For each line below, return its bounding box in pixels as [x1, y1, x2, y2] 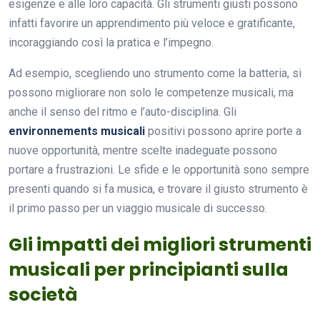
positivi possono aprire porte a [145, 124, 301, 138]
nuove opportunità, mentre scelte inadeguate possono [9, 143, 277, 157]
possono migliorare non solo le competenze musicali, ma [9, 85, 294, 99]
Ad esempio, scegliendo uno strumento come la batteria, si [9, 66, 301, 80]
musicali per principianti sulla [9, 256, 289, 282]
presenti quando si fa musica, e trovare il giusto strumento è [9, 181, 308, 196]
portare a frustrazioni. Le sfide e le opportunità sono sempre [9, 162, 309, 176]
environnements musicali [9, 124, 145, 138]
